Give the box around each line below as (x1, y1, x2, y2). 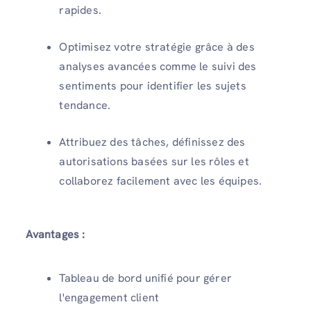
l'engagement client (59, 290, 160, 305)
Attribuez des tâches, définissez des (59, 135, 246, 150)
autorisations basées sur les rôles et (59, 154, 249, 169)
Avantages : (26, 227, 85, 242)
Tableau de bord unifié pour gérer (59, 271, 232, 286)
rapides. (59, 3, 101, 18)
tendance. (59, 98, 111, 113)
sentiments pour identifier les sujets (59, 78, 246, 94)
